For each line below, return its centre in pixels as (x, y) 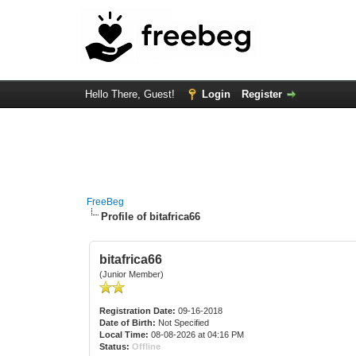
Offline (147, 346)
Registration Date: (138, 311)
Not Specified (184, 323)
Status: (115, 346)
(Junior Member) (132, 274)
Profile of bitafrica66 (151, 217)
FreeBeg (106, 202)
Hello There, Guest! (131, 94)
